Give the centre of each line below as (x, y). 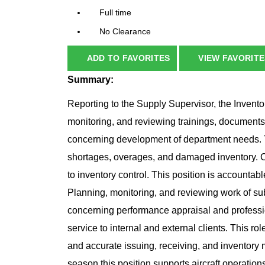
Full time (115, 13)
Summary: (92, 80)
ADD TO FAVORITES (128, 58)
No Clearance (125, 32)
